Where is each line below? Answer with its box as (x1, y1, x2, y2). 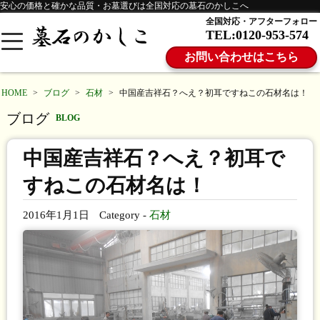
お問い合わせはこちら (184, 50, 299, 63)
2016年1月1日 (23, 209, 90, 221)
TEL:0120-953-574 (205, 28, 309, 43)
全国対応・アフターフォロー (205, 16, 317, 27)
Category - (99, 209, 150, 221)
